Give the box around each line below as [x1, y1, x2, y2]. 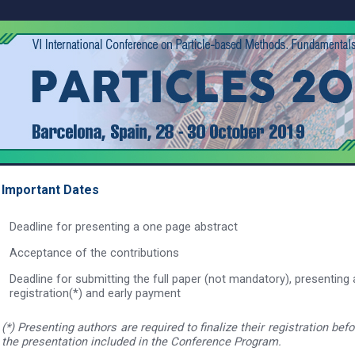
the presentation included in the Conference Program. [2, 334, 281, 349]
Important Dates [2, 182, 99, 197]
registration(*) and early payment [10, 286, 181, 300]
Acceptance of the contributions [10, 246, 179, 260]
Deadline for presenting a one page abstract [10, 219, 238, 234]
